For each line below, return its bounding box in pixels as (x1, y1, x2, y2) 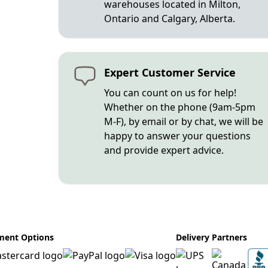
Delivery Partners (176, 232, 247, 243)
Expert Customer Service (103, 65, 236, 80)
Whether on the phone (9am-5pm (103, 100, 255, 114)
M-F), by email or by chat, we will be (103, 115, 263, 128)
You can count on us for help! (103, 86, 236, 99)
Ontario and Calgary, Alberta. (103, 12, 235, 25)
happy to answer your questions (103, 129, 251, 142)
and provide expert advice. (103, 144, 224, 157)
